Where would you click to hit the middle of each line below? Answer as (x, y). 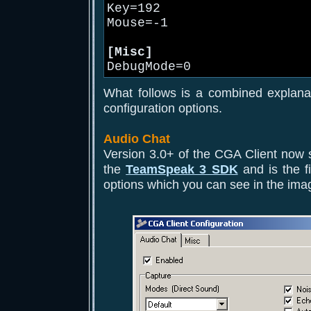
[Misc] (130, 52)
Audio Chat (137, 138)
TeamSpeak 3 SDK (182, 169)
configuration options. (163, 108)
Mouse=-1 (137, 23)
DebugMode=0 (149, 67)
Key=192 (134, 9)
